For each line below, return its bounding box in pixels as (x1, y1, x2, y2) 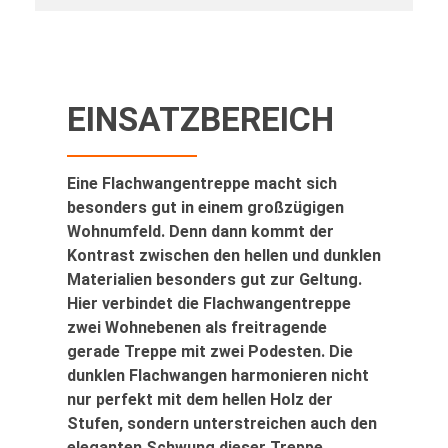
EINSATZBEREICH (67, 100, 334, 140)
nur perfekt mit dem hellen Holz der (67, 389, 333, 409)
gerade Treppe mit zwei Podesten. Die (67, 341, 353, 361)
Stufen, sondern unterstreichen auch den (67, 413, 377, 433)
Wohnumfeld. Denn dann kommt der (67, 221, 334, 241)
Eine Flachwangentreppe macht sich (67, 173, 337, 193)
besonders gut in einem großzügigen (67, 197, 344, 217)
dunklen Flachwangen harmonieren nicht (67, 365, 369, 385)
